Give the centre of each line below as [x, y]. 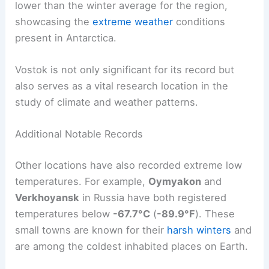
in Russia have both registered [153, 197]
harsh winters [199, 230]
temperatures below [64, 213]
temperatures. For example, [82, 181]
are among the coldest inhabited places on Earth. [132, 246]
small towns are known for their [91, 230]
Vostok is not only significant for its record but [125, 70]
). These [215, 213]
